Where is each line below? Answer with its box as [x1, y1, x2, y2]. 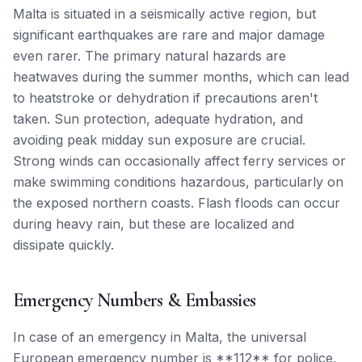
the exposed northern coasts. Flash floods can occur [13, 195, 340, 211]
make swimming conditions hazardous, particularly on [13, 174, 343, 190]
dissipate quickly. [13, 237, 114, 253]
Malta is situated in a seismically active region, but [13, 6, 316, 22]
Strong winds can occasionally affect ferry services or [13, 153, 346, 169]
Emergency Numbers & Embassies [13, 288, 256, 312]
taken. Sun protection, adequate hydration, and [13, 111, 303, 127]
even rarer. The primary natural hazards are [13, 48, 286, 64]
